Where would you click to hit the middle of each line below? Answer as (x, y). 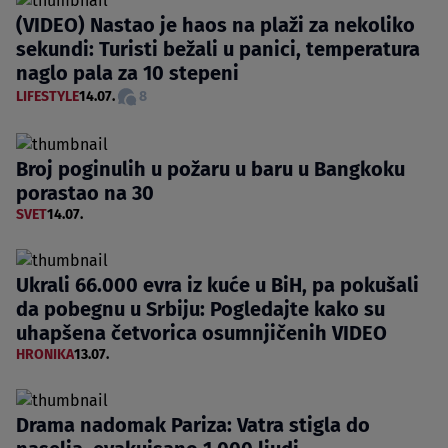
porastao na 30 (85, 193)
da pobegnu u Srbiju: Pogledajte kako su (200, 309)
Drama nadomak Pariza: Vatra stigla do (193, 425)
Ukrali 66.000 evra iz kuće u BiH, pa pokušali (217, 285)
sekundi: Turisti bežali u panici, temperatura (218, 49)
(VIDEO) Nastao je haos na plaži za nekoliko (215, 25)
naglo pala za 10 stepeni (127, 73)
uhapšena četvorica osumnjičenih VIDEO (201, 333)
